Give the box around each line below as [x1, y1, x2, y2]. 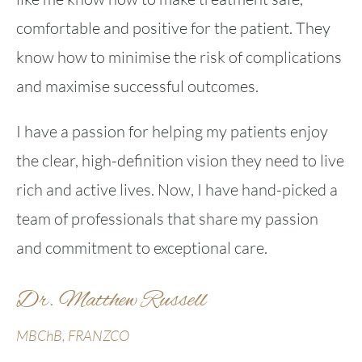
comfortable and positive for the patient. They [15, 17, 330, 38]
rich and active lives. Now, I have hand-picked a [15, 179, 338, 200]
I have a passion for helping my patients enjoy [15, 120, 328, 141]
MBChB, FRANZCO [15, 326, 132, 344]
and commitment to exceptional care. [15, 237, 267, 258]
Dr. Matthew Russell [15, 284, 206, 316]
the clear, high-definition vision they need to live [15, 149, 344, 170]
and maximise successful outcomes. [15, 75, 259, 96]
